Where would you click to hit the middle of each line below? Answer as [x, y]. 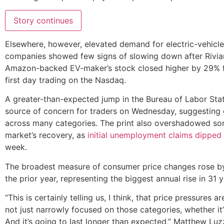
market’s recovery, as [45, 135]
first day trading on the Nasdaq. [67, 80]
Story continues [43, 20]
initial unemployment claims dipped [153, 135]
